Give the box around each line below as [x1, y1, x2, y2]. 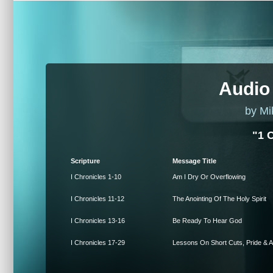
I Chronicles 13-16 [71, 217, 125, 224]
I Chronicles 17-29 [71, 239, 125, 246]
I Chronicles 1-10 [71, 173, 121, 180]
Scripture [71, 157, 100, 165]
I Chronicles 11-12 [71, 195, 124, 202]
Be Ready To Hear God [172, 217, 242, 224]
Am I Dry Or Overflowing [172, 173, 246, 180]
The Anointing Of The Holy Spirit [172, 195, 266, 202]
